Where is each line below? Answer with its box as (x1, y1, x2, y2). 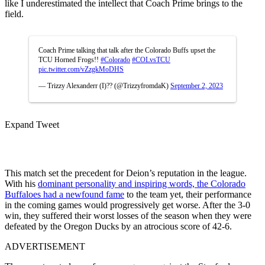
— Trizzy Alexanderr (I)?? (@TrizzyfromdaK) (38, 81, 170, 90)
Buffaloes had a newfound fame (5, 189, 124, 199)
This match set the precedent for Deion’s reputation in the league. (5, 167, 247, 178)
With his (5, 178, 38, 189)
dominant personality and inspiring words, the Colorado (38, 178, 245, 189)
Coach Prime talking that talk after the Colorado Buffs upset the (38, 46, 215, 54)
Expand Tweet (5, 119, 59, 130)
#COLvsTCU (132, 55, 170, 64)
